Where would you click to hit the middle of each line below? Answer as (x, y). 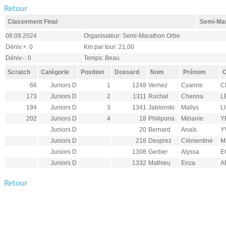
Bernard (159, 130)
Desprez (160, 141)
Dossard (127, 72)
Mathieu (159, 163)
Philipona (161, 119)
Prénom (194, 72)
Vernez (158, 85)
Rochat (158, 96)
